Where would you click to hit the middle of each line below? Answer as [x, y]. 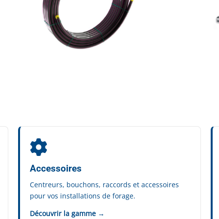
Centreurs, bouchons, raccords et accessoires [105, 185]
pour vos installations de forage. [83, 196]
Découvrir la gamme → [67, 213]
